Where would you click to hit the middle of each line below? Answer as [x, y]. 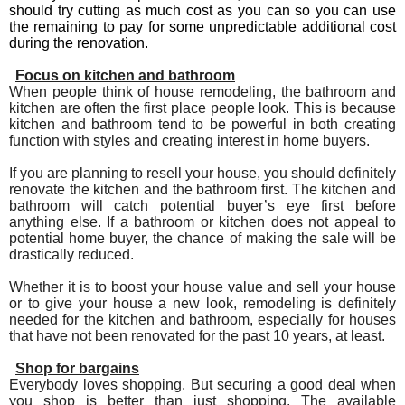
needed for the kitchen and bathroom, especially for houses [202, 319]
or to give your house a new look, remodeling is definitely [202, 303]
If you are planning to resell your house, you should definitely [202, 173]
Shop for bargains [77, 368]
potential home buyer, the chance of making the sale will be [202, 238]
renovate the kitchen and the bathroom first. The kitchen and [202, 189]
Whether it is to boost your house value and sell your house [202, 287]
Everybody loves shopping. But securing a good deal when [202, 384]
